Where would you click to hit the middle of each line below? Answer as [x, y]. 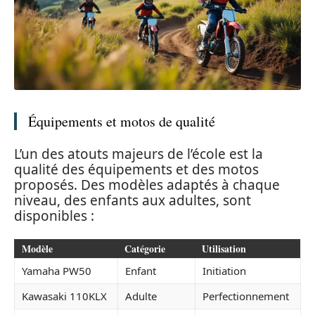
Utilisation [224, 249]
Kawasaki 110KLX [64, 296]
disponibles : [54, 216]
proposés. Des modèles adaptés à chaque [147, 185]
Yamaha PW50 [57, 271]
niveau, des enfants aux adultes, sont [133, 200]
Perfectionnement [246, 296]
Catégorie [145, 249]
